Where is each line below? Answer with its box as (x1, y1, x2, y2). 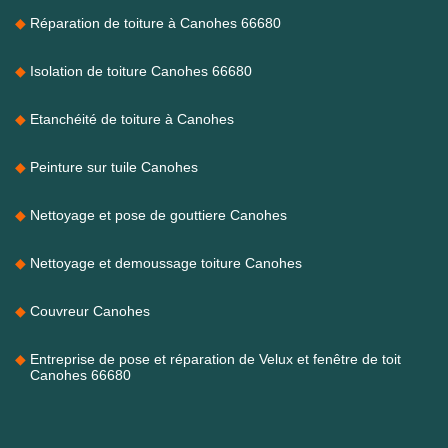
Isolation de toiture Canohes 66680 (30, 62, 252, 79)
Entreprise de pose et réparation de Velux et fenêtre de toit (30, 350, 401, 367)
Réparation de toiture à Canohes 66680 (30, 14, 281, 31)
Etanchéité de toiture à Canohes (30, 110, 234, 127)
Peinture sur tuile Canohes (30, 158, 198, 175)
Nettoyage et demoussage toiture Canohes (30, 254, 302, 271)
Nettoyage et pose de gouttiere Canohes (30, 206, 287, 223)
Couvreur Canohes (30, 302, 150, 319)
